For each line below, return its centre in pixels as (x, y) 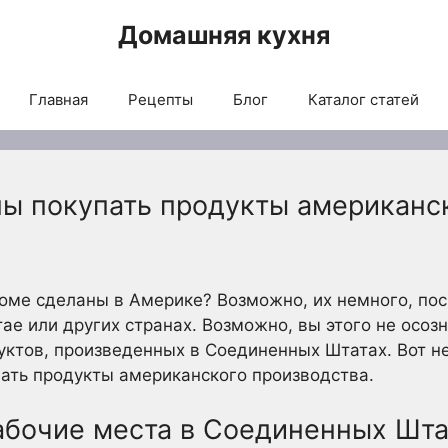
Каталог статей (363, 99)
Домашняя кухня (224, 35)
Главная (58, 99)
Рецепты (160, 99)
